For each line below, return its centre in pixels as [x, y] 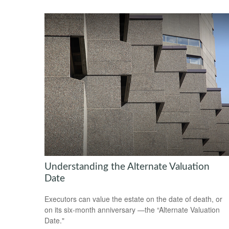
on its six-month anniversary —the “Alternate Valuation [132, 210]
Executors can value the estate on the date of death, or [133, 199]
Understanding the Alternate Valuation [127, 167]
